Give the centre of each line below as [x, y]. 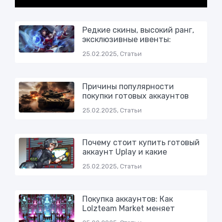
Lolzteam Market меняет [128, 208]
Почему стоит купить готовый [141, 143]
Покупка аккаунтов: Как [127, 199]
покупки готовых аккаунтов [135, 96]
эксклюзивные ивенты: [126, 39]
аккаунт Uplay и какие [124, 152]
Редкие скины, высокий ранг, [138, 30]
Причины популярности [128, 86]
